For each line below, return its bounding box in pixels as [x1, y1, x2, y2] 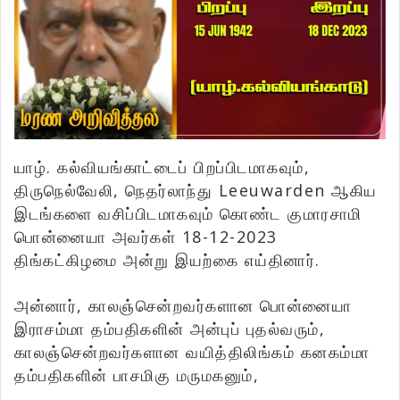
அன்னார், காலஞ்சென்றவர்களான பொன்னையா [14, 295, 352, 317]
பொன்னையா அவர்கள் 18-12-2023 [14, 226, 278, 248]
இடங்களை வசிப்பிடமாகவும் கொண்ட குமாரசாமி [14, 203, 362, 225]
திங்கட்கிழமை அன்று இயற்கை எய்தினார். [14, 249, 321, 271]
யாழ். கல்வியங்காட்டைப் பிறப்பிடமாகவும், [14, 156, 310, 179]
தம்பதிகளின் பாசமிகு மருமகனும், [14, 364, 259, 387]
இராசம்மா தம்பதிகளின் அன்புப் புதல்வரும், [14, 318, 325, 340]
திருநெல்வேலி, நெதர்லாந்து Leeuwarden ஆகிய [14, 179, 378, 202]
